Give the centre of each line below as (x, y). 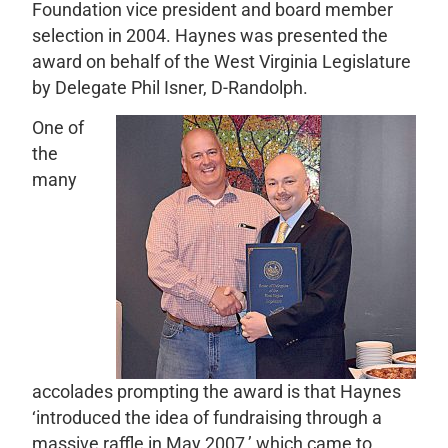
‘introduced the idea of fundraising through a (207, 418)
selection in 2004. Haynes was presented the (210, 36)
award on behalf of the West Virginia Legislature (221, 62)
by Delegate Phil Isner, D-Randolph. (170, 88)
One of (58, 128)
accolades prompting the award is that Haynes (216, 392)
